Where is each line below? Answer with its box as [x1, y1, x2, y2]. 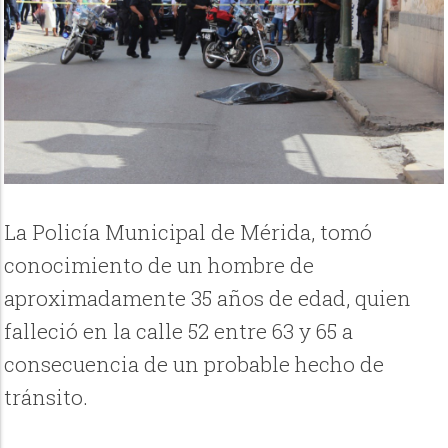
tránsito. [4, 383, 94, 412]
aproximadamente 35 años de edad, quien [4, 284, 412, 313]
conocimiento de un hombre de [4, 251, 315, 280]
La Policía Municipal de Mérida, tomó [4, 218, 373, 247]
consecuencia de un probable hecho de [4, 350, 385, 379]
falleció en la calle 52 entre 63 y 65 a [4, 317, 354, 346]
